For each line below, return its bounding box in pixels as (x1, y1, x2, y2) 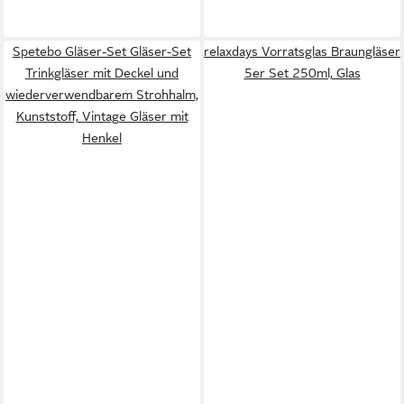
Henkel (82, 131, 122, 145)
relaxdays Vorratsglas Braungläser (204, 44, 400, 59)
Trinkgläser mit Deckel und (25, 66, 179, 80)
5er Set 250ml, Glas (243, 66, 361, 80)
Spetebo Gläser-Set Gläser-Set (13, 44, 191, 59)
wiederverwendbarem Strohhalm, (5, 87, 198, 102)
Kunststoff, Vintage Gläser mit (15, 109, 188, 124)
